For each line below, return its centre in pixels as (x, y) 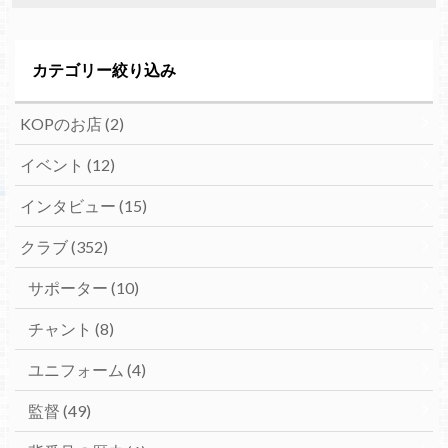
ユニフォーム (77, 369)
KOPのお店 (62, 123)
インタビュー (69, 205)
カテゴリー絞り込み (103, 70)
